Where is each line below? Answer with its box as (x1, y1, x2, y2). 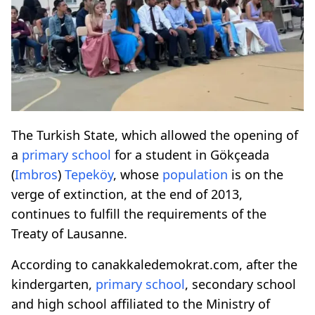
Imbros (15, 165, 58, 183)
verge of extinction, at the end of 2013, (11, 185, 243, 202)
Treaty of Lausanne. (11, 224, 127, 242)
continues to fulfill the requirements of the (11, 205, 266, 222)
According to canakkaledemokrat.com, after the (11, 255, 297, 273)
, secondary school (185, 275, 296, 292)
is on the (228, 165, 283, 183)
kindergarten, (11, 275, 96, 292)
